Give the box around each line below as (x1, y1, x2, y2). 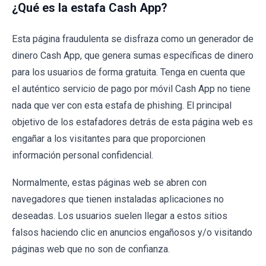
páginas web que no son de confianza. (12, 243, 170, 255)
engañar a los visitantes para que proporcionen (12, 133, 205, 144)
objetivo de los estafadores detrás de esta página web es (12, 116, 253, 128)
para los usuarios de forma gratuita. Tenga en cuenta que (12, 66, 245, 78)
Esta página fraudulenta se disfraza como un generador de (12, 33, 254, 45)
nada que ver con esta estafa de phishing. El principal (12, 100, 232, 111)
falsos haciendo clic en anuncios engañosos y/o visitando (12, 227, 252, 238)
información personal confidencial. (12, 150, 153, 161)
